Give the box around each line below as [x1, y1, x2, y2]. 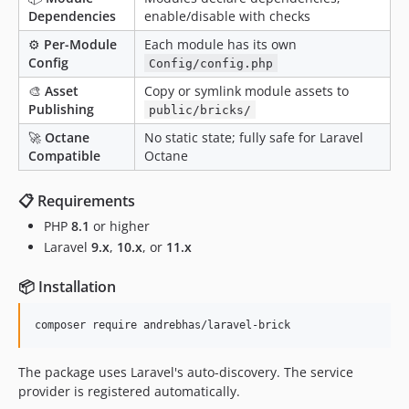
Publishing [28, 100, 94, 118]
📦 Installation [18, 277, 116, 297]
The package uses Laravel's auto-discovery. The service [18, 363, 353, 381]
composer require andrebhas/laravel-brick [35, 319, 290, 331]
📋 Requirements [18, 190, 135, 211]
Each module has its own [144, 35, 297, 53]
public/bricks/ [149, 102, 252, 117]
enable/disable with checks [144, 6, 310, 25]
